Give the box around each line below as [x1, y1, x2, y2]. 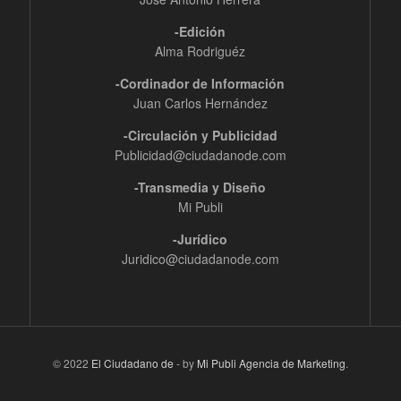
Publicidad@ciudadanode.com [114, 146, 286, 165]
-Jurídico [173, 230, 227, 249]
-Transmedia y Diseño [134, 178, 266, 197]
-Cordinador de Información [115, 74, 285, 93]
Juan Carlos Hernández [132, 94, 268, 113]
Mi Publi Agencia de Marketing [197, 355, 346, 371]
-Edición [175, 22, 226, 41]
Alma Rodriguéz [155, 42, 245, 61]
